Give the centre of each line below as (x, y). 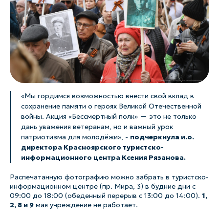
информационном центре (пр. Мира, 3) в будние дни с (103, 186)
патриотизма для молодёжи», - (76, 137)
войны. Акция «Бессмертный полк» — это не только (109, 116)
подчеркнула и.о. (162, 137)
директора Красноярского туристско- (92, 147)
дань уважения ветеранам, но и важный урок (97, 126)
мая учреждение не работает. (86, 205)
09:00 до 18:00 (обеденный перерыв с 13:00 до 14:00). (106, 195)
